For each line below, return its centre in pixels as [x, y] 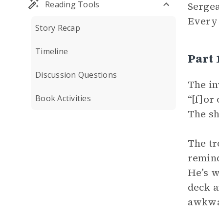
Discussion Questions [76, 75]
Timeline [52, 51]
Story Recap [58, 28]
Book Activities [63, 98]
